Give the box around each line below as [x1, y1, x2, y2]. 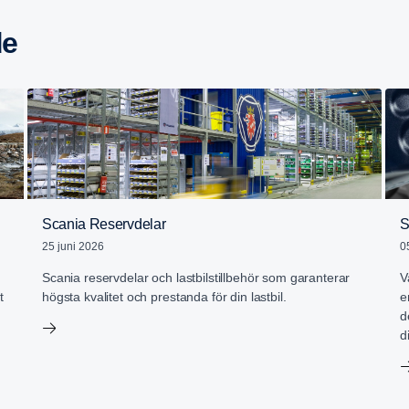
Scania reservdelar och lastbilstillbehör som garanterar [42, 269, 351, 285]
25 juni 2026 [42, 239, 104, 253]
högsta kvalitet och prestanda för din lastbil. [42, 288, 287, 304]
